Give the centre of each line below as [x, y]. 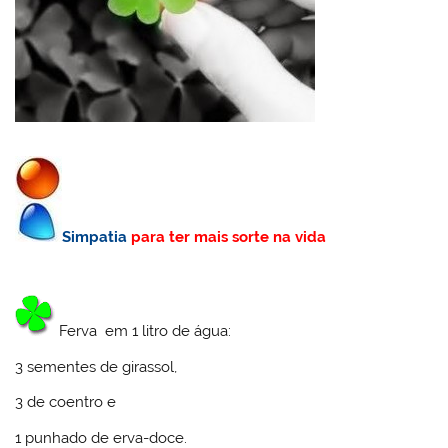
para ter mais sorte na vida [227, 236]
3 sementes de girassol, [96, 366]
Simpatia [95, 236]
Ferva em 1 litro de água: [143, 331]
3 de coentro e [66, 402]
